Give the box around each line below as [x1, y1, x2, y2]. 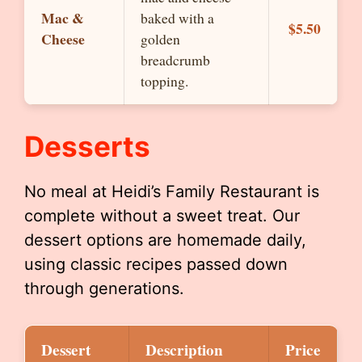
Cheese [41, 28, 85, 49]
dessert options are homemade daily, [24, 230, 306, 250]
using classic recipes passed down [24, 255, 288, 274]
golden [141, 29, 180, 48]
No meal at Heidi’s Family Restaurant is [24, 182, 319, 201]
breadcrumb [141, 50, 210, 69]
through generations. [24, 279, 184, 298]
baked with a [141, 8, 214, 27]
